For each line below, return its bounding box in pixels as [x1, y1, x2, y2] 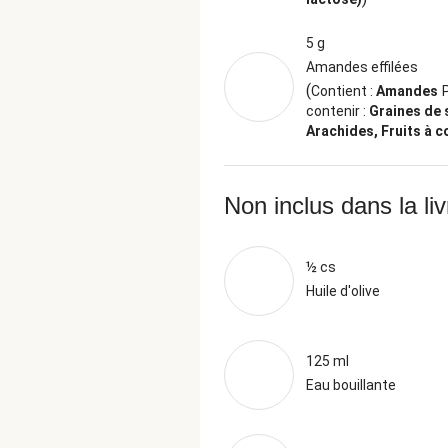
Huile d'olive [306, 283, 380, 299]
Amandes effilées [306, 59, 418, 75]
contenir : [306, 103, 369, 119]
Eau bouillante [306, 377, 396, 393]
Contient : [311, 83, 376, 99]
